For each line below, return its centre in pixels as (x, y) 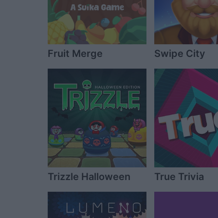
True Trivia (179, 177)
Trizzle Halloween (89, 177)
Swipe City (180, 53)
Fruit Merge (75, 53)
